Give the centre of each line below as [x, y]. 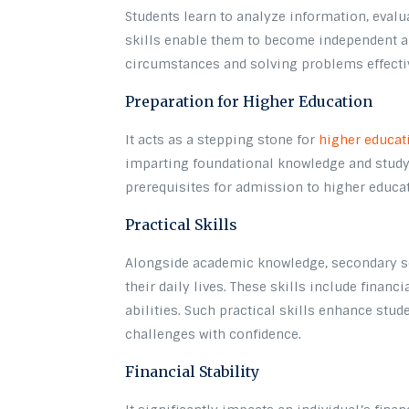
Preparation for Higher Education [249, 101]
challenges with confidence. [214, 334]
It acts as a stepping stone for [222, 139]
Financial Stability [193, 371]
